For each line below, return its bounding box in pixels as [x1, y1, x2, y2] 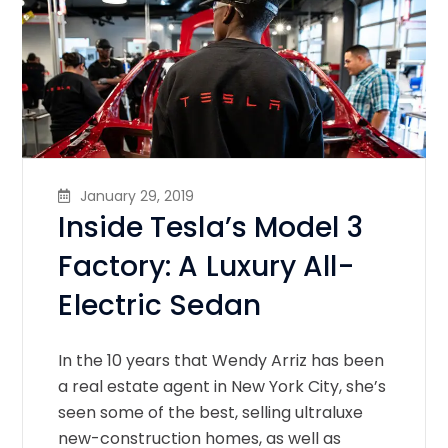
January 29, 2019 [80, 186, 195, 207]
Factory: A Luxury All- [58, 247, 354, 287]
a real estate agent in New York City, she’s [58, 375, 387, 399]
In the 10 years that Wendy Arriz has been [58, 349, 385, 373]
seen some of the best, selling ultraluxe [58, 401, 364, 425]
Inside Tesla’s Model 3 [58, 208, 363, 248]
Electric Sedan [58, 286, 261, 326]
